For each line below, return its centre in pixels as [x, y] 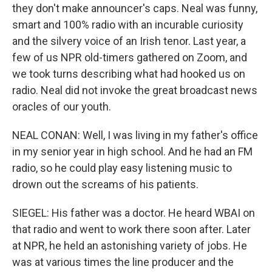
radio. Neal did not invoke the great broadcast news [135, 90]
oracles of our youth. [62, 107]
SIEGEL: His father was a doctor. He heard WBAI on [134, 213]
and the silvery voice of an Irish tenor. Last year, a [129, 41]
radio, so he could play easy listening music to [122, 168]
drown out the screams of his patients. [105, 184]
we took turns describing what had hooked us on [129, 74]
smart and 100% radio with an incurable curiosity [128, 25]
